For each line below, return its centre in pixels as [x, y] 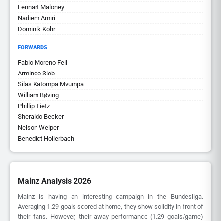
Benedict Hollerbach [46, 138]
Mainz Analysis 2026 [55, 181]
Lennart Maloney [41, 7]
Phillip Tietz [34, 106]
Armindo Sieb [36, 73]
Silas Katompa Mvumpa [51, 84]
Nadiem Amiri [37, 18]
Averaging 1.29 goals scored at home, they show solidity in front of [110, 207]
